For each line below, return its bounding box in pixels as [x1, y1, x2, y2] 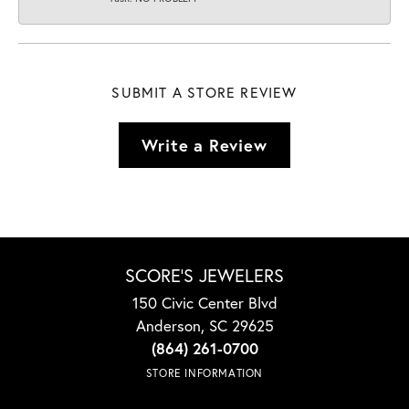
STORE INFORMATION [145, 366, 264, 381]
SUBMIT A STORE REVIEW [111, 83, 298, 102]
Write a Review [142, 133, 267, 156]
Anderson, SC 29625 [135, 315, 274, 337]
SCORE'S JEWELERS [125, 263, 284, 288]
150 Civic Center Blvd [131, 292, 278, 314]
